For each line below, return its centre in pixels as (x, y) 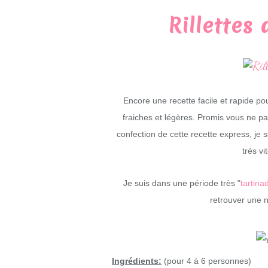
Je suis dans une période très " (182, 183)
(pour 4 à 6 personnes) (206, 261)
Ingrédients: (137, 261)
